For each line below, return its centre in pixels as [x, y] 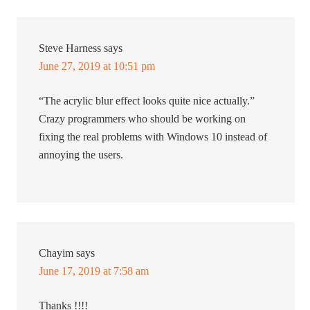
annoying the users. [81, 155]
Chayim [56, 253]
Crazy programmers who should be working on [143, 119]
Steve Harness [70, 48]
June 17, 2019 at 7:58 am [94, 271]
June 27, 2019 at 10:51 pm [97, 66]
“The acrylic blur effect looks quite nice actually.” [147, 101]
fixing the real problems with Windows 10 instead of [153, 137]
